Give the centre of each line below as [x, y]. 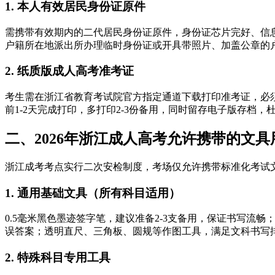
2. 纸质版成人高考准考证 [69, 71]
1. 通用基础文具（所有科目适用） [93, 193]
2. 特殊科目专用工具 [58, 258]
